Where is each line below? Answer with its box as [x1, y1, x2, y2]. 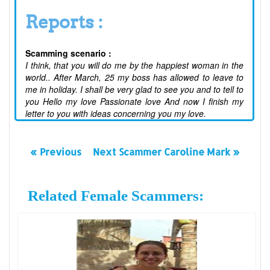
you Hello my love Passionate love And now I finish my [25, 95, 243, 108]
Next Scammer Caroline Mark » [93, 145, 240, 159]
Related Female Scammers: [27, 187, 204, 204]
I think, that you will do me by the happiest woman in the [25, 59, 243, 72]
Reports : [25, 11, 103, 33]
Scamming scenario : [25, 47, 111, 60]
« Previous [30, 145, 81, 159]
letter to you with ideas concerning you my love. [25, 107, 206, 120]
